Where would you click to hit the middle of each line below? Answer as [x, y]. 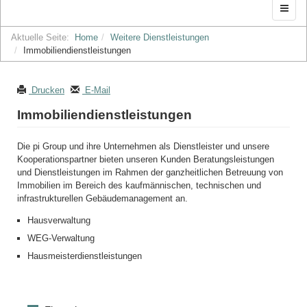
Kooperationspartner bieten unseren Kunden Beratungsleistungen [146, 160]
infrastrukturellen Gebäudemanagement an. [102, 199]
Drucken [48, 90]
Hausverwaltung [59, 220]
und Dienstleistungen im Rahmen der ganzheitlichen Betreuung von [150, 173]
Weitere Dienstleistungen [160, 37]
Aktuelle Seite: [43, 37]
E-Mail [98, 90]
